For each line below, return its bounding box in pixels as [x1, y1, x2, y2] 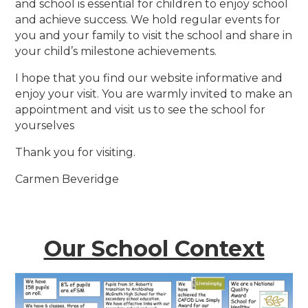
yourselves [15, 119, 75, 133]
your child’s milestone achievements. [15, 45, 217, 58]
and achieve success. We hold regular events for [15, 13, 281, 27]
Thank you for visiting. [15, 146, 136, 159]
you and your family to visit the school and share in [15, 29, 293, 43]
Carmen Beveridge [15, 173, 120, 186]
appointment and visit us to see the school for [15, 103, 266, 117]
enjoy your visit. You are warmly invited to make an [15, 87, 293, 101]
